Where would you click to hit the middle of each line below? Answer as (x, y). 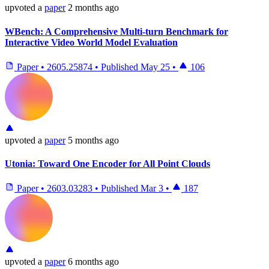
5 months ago (93, 140)
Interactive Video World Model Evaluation (91, 42)
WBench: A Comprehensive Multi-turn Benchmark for (116, 31)
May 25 (155, 67)
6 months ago (93, 262)
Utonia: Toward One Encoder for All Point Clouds (107, 164)
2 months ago (93, 8)
